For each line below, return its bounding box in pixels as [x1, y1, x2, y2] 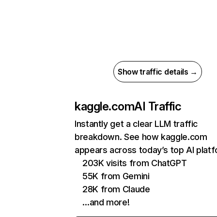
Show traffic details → [118, 67, 198, 77]
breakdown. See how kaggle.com [75, 132, 207, 142]
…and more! [82, 197, 130, 207]
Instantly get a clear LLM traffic [75, 119, 198, 129]
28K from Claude [82, 184, 150, 194]
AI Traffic [134, 99, 182, 113]
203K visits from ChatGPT [82, 158, 187, 168]
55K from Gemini [82, 171, 150, 181]
